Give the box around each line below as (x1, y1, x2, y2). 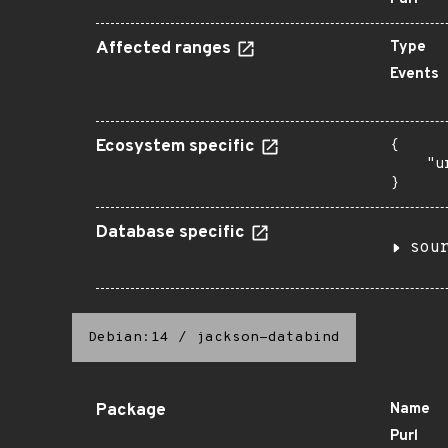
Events (390, 65, 439, 84)
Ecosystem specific (96, 136, 259, 158)
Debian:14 (88, 329, 169, 346)
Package (96, 400, 166, 422)
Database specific (96, 222, 249, 244)
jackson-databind (196, 329, 340, 346)
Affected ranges (96, 38, 235, 60)
